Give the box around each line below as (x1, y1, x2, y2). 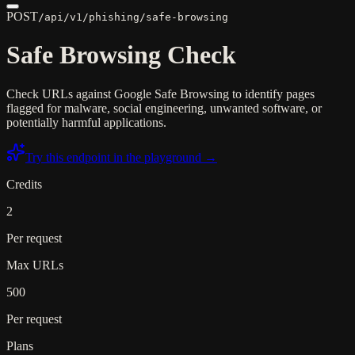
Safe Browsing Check (6, 40, 236, 70)
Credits (6, 177, 42, 191)
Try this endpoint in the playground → (25, 150, 217, 164)
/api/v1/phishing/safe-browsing (38, 10, 228, 23)
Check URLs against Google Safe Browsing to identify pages (6, 86, 315, 101)
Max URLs (6, 258, 63, 272)
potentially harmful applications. (6, 115, 166, 129)
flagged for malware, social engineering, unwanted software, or (6, 101, 322, 115)
